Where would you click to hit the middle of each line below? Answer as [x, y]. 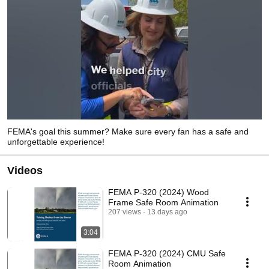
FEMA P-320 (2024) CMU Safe [167, 253]
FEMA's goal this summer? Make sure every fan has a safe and [128, 131]
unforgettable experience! [56, 141]
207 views [125, 212]
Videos [25, 170]
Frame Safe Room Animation [163, 202]
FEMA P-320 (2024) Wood [159, 192]
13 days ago [167, 212]
